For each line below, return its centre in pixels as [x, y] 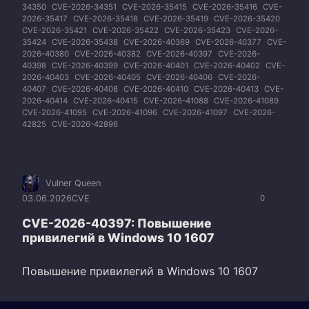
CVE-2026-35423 [197, 30]
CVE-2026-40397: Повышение [117, 223]
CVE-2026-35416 [225, 7]
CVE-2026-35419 [176, 18]
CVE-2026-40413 [226, 89]
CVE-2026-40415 [106, 100]
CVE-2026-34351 [84, 7]
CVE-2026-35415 [154, 7]
